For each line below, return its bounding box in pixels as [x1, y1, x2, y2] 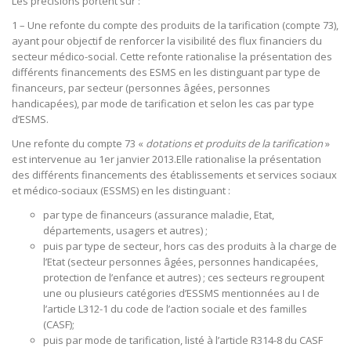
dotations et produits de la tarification [146, 136, 323, 151]
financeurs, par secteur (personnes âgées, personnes [12, 81, 270, 96]
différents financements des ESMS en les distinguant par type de [12, 65, 320, 80]
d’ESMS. [12, 112, 49, 127]
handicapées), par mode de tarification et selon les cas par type [12, 96, 314, 111]
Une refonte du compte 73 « [12, 136, 146, 151]
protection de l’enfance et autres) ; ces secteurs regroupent [43, 270, 324, 285]
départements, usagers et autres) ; [43, 223, 208, 238]
